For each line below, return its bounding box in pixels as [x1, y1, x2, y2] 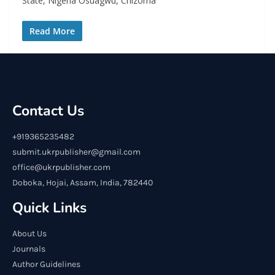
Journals [12, 244, 45, 254]
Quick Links [12, 198, 87, 217]
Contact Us [12, 101, 84, 120]
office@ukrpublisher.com [12, 162, 110, 172]
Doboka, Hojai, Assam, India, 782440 [12, 177, 153, 188]
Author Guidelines [12, 259, 80, 269]
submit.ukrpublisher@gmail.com [12, 147, 141, 157]
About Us [12, 228, 47, 239]
